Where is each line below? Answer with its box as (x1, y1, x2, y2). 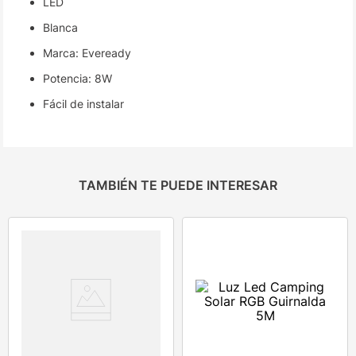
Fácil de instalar (43, 97, 125, 111)
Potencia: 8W (43, 72, 113, 86)
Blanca (43, 21, 79, 35)
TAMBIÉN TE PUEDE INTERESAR (79, 177, 277, 194)
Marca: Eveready (43, 46, 132, 60)
